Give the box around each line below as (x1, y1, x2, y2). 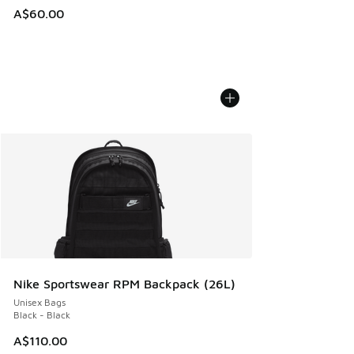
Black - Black (13, 308, 70, 321)
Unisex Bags (13, 296, 66, 308)
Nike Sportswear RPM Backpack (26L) (13, 276, 235, 291)
